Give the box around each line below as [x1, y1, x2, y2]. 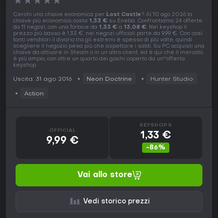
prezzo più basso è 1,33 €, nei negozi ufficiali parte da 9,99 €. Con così [13, 31, 202, 37]
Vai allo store [77, 171, 132, 180]
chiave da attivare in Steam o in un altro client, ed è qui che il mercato [13, 50, 203, 56]
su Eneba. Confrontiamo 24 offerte [108, 18, 202, 24]
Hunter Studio [150, 76, 193, 83]
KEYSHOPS [140, 123, 172, 128]
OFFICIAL [49, 128, 76, 133]
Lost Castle [106, 12, 141, 18]
